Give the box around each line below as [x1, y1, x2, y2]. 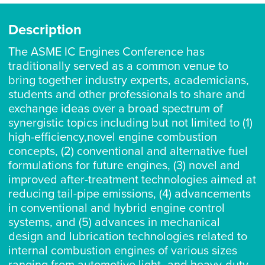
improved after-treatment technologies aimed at [8, 173, 256, 187]
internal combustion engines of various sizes [8, 244, 237, 258]
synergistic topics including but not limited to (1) [8, 116, 253, 130]
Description [8, 21, 82, 38]
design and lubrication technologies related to [8, 230, 247, 244]
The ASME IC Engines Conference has [8, 45, 205, 59]
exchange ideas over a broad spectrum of [8, 102, 223, 116]
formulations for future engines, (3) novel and [8, 159, 240, 173]
